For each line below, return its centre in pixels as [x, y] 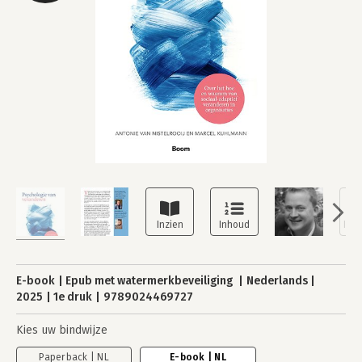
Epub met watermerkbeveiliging [151, 281]
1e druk [73, 297]
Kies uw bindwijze [62, 330]
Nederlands [277, 281]
